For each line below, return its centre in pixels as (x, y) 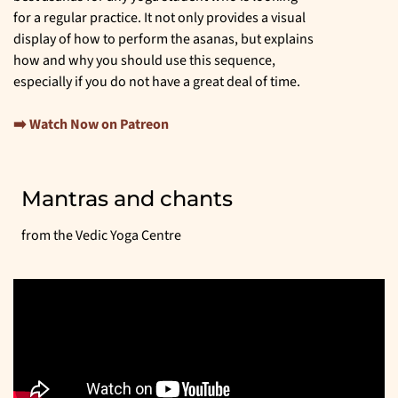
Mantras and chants (127, 199)
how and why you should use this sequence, (144, 61)
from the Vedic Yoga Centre (101, 236)
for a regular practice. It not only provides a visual (159, 18)
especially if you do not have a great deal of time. (157, 82)
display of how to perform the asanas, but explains (163, 40)
